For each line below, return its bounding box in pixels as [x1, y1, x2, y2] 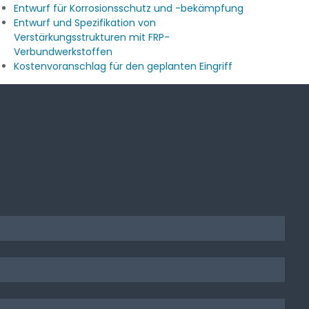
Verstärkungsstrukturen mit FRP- [14, 30, 170, 45]
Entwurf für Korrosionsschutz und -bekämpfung [14, 1, 244, 16]
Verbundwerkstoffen [14, 45, 113, 59]
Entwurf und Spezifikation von [14, 16, 157, 30]
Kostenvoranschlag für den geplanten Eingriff [14, 59, 233, 74]
